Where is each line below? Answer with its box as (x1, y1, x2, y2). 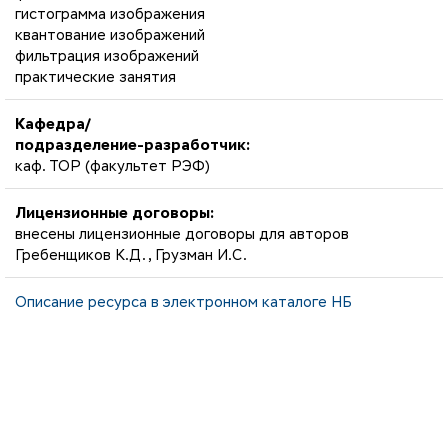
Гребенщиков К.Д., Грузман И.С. (15, 248, 247, 263)
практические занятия (15, 70, 176, 85)
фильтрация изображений (15, 49, 199, 64)
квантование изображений (15, 28, 205, 43)
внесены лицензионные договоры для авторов (15, 227, 349, 242)
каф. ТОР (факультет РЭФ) (15, 159, 210, 174)
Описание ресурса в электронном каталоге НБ (15, 295, 352, 310)
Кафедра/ (15, 117, 91, 132)
